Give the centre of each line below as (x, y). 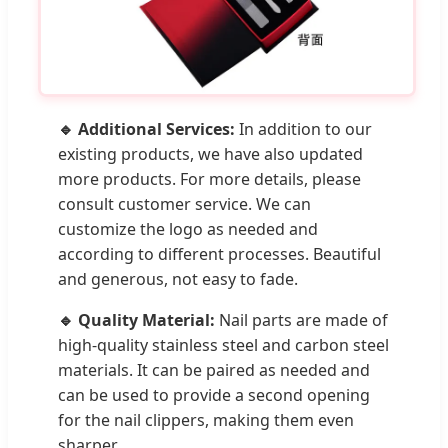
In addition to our (303, 129)
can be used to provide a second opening (214, 395)
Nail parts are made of (301, 320)
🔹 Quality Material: (136, 320)
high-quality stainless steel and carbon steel (223, 345)
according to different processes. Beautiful (219, 254)
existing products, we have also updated (210, 154)
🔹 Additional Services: (146, 129)
